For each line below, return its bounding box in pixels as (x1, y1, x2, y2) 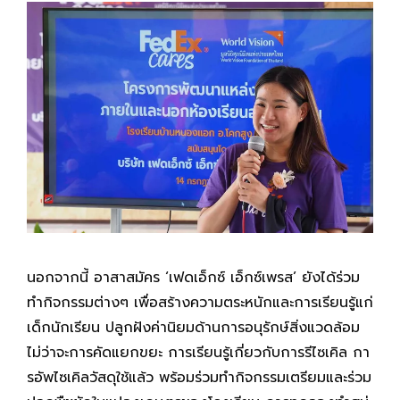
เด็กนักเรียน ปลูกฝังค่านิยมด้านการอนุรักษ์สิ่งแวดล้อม (27, 317, 360, 339)
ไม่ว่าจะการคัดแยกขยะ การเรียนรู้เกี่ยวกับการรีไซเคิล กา (27, 342, 370, 364)
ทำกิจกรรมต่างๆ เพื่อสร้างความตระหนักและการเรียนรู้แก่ (27, 292, 373, 314)
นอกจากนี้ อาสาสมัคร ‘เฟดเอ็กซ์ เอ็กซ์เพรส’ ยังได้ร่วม (27, 267, 360, 289)
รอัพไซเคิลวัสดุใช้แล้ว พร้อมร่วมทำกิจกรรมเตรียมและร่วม (27, 367, 371, 389)
